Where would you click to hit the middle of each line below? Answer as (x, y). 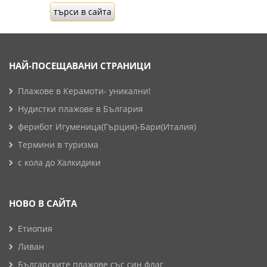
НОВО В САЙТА (43, 203)
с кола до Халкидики (59, 162)
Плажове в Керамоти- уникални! (84, 91)
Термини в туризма (58, 145)
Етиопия (35, 229)
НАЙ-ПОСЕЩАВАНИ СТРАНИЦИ (80, 66)
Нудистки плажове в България (80, 109)
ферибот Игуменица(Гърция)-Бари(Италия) (107, 127)
